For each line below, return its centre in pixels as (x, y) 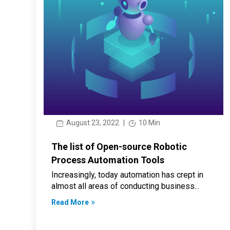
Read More (70, 202)
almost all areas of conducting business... (125, 186)
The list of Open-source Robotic (119, 146)
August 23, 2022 (92, 122)
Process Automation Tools (108, 160)
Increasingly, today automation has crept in (127, 175)
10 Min (148, 122)
